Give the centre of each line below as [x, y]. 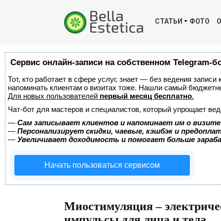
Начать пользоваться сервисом [102, 165]
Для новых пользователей [54, 96]
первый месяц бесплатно [146, 96]
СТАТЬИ [169, 21]
